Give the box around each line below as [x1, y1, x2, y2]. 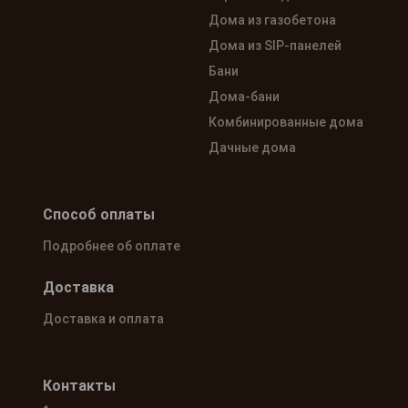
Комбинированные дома [209, 115, 363, 130]
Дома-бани [209, 89, 280, 105]
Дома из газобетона [209, 13, 336, 28]
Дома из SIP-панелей [209, 38, 342, 54]
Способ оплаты [42, 206, 155, 224]
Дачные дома [209, 140, 296, 156]
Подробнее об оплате [42, 239, 180, 254]
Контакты [42, 377, 116, 395]
